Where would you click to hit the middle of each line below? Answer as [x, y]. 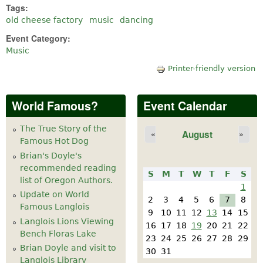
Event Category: [39, 38]
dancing [136, 20]
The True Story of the [63, 129]
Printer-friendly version [211, 68]
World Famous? [55, 106]
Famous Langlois [55, 207]
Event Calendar [185, 106]
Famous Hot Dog [54, 141]
